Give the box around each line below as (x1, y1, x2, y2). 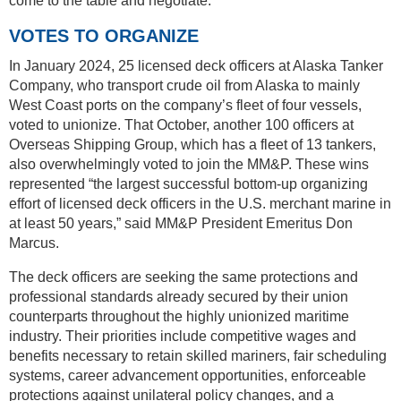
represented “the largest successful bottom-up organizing (9, 175, 368, 192)
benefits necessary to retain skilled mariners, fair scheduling (9, 347, 387, 363)
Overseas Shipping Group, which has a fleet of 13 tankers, (9, 136, 376, 152)
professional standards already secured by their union (9, 288, 348, 304)
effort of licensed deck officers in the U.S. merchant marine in (9, 195, 391, 211)
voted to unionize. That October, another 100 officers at (9, 116, 354, 132)
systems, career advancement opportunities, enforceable (9, 367, 366, 383)
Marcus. (9, 235, 59, 251)
